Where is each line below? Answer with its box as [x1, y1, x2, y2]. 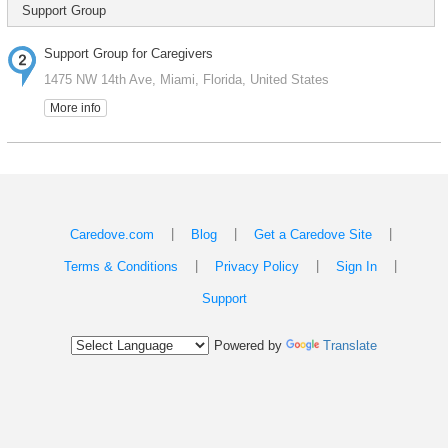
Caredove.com [69, 227, 154, 242]
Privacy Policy [215, 259, 299, 274]
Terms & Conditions [64, 259, 178, 274]
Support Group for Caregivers [43, 46, 213, 61]
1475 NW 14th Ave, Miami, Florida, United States [43, 72, 329, 87]
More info [49, 101, 101, 115]
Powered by [214, 337, 286, 353]
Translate [323, 337, 377, 353]
